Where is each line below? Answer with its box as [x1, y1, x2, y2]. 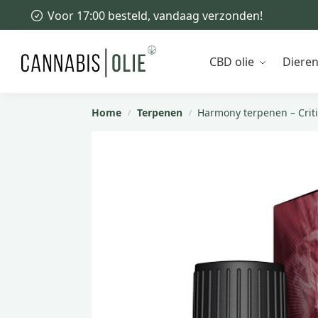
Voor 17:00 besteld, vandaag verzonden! [47, 8, 263, 23]
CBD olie [209, 54, 255, 70]
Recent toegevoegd [20, 10, 168, 31]
